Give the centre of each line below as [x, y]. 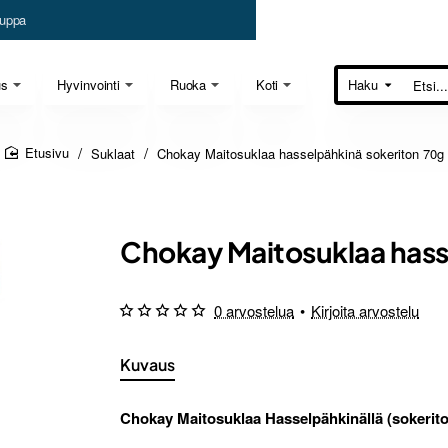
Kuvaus [147, 364]
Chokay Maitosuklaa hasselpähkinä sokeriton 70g [300, 153]
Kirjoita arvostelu [365, 310]
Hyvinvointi [89, 84]
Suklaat [112, 153]
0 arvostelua [254, 310]
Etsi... [354, 91]
